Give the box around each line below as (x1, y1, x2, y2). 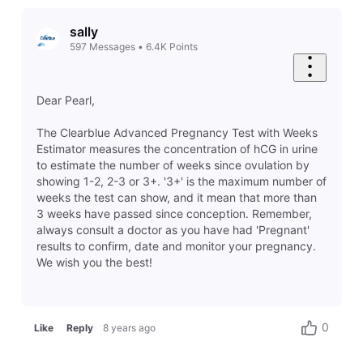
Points (169, 41, 198, 53)
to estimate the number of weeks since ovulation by (36, 157, 310, 172)
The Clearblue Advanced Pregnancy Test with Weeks (36, 125, 318, 139)
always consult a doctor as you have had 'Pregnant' (36, 222, 310, 237)
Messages (88, 41, 135, 53)
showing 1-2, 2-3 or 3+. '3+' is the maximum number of (36, 173, 327, 188)
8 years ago (103, 321, 156, 334)
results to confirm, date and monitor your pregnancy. (36, 238, 319, 253)
